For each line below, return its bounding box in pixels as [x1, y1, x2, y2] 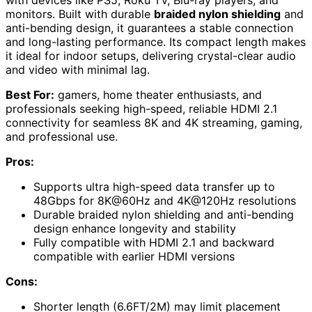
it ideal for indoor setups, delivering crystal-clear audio [6, 49, 296, 63]
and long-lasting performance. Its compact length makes [6, 35, 306, 49]
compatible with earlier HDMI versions [33, 249, 235, 264]
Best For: [6, 88, 54, 102]
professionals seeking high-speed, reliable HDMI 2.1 [6, 102, 277, 116]
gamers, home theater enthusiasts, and [54, 88, 262, 102]
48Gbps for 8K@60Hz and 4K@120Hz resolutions [33, 194, 296, 208]
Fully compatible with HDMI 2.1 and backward [33, 235, 274, 250]
